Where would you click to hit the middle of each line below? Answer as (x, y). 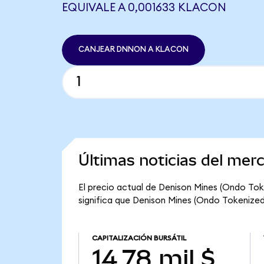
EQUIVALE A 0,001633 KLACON (144, 8)
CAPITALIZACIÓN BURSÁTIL (139, 238)
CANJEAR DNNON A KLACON (133, 50)
